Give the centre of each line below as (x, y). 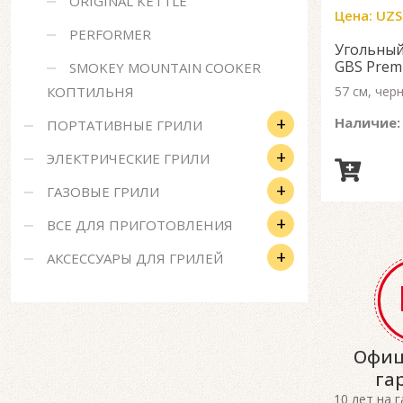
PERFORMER (110, 34)
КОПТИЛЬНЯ (90, 92)
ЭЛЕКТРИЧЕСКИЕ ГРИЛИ (128, 158)
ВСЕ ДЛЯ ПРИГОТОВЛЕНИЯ (140, 225)
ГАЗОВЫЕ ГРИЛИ (103, 192)
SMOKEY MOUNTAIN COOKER (165, 67)
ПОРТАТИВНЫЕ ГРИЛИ (125, 125)
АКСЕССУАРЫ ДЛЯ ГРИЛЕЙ (135, 258)
